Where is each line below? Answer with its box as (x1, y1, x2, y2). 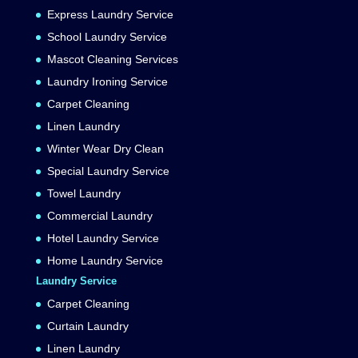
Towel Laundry (46, 187, 121, 201)
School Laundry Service (46, 30, 167, 44)
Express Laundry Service (46, 8, 173, 22)
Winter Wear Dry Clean (46, 142, 164, 156)
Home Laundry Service (46, 254, 163, 268)
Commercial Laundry (46, 209, 153, 223)
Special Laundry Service (46, 165, 169, 178)
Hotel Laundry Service (46, 232, 159, 245)
